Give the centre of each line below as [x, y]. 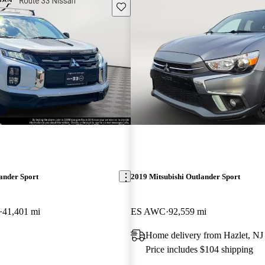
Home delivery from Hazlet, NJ [204, 235]
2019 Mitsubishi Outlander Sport [185, 176]
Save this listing [143, 6]
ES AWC [148, 211]
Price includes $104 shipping [199, 249]
